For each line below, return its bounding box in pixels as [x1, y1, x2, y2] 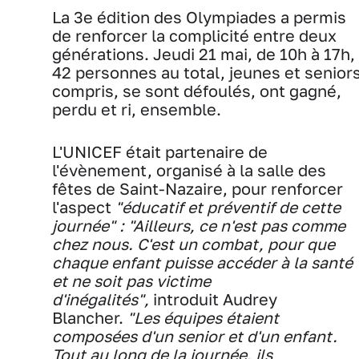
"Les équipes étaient [127, 308, 279, 327]
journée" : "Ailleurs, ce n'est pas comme [52, 216, 345, 235]
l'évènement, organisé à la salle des [52, 160, 326, 179]
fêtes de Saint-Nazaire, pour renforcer [52, 179, 343, 198]
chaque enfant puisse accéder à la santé [52, 252, 353, 272]
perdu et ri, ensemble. [52, 99, 221, 119]
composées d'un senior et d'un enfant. [52, 326, 337, 345]
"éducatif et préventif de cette [115, 197, 341, 216]
